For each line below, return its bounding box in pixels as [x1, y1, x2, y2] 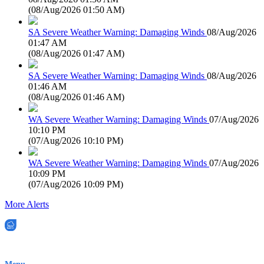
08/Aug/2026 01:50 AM [31, 4, 121, 15]
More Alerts [5, 199, 49, 209]
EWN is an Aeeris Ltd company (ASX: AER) [5, 242, 156, 252]
